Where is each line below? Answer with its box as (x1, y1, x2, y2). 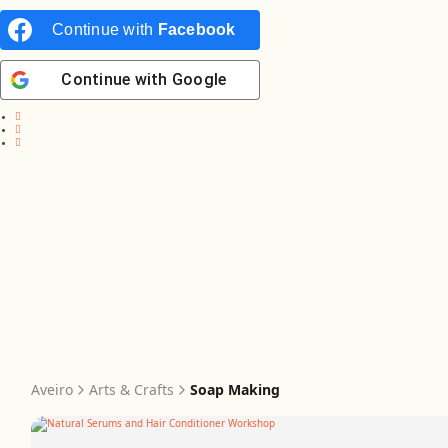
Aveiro (31, 380, 73, 399)
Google (171, 70, 227, 89)
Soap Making (190, 380, 280, 399)
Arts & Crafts (89, 380, 174, 399)
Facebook (157, 21, 236, 38)
